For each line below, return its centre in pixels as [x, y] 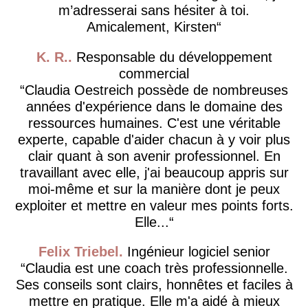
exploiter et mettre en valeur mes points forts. [154, 205]
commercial [154, 73]
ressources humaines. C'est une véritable [154, 123]
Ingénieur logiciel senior [196, 251]
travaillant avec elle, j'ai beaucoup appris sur [154, 172]
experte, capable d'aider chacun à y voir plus [154, 139]
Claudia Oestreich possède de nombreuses [156, 90]
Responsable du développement [172, 57]
